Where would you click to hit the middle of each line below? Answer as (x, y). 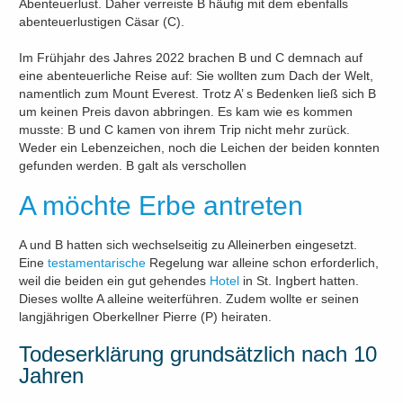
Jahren (52, 375)
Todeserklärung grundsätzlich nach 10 (198, 354)
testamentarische (97, 262)
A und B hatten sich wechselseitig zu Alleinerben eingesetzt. (188, 244)
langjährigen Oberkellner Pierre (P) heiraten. (146, 316)
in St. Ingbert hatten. (300, 280)
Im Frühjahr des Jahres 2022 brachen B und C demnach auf (191, 57)
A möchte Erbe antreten (161, 205)
